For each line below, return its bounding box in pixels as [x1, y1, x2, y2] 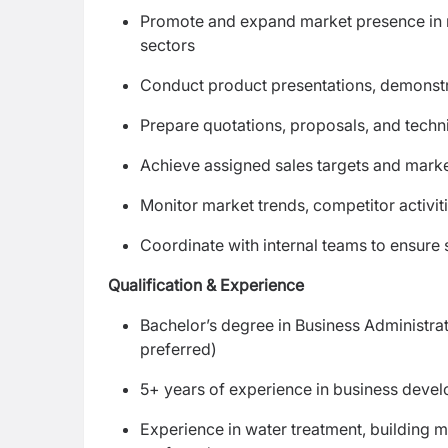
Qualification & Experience [108, 275, 304, 295]
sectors [140, 35, 195, 55]
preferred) [140, 339, 217, 359]
